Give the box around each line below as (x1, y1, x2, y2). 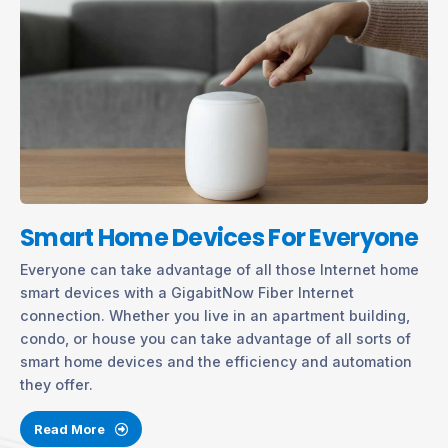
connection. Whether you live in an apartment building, (20, 307, 410, 325)
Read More (33, 420, 108, 437)
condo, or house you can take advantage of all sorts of (20, 330, 411, 348)
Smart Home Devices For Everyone (20, 221, 419, 255)
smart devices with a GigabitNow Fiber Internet (20, 284, 354, 302)
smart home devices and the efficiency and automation (20, 353, 412, 371)
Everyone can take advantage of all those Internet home (20, 261, 419, 279)
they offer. (20, 376, 93, 394)
